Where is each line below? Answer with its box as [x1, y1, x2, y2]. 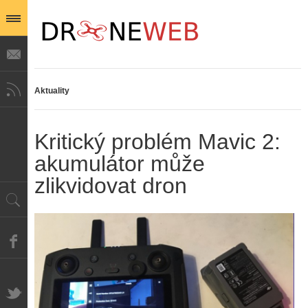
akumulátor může [34, 151, 205, 176]
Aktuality [34, 86, 69, 96]
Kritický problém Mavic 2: [34, 129, 280, 154]
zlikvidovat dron [34, 173, 187, 198]
